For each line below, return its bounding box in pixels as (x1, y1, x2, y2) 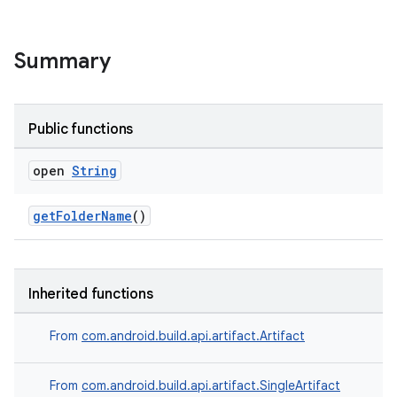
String (72, 162, 117, 179)
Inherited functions (28, 285, 153, 303)
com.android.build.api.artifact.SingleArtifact (82, 378, 340, 393)
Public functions (28, 121, 133, 138)
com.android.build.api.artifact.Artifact (82, 328, 305, 344)
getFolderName (33, 207, 132, 224)
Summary (14, 48, 111, 74)
